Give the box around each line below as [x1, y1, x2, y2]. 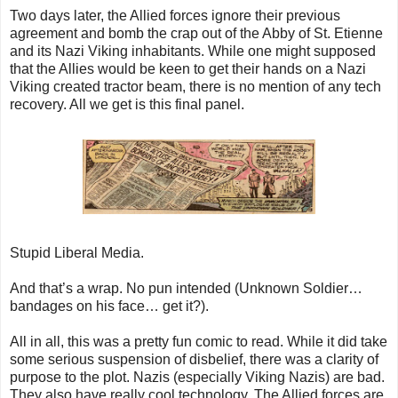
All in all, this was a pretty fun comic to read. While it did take [10, 334, 387, 350]
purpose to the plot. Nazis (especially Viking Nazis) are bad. [10, 370, 385, 386]
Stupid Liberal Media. [10, 245, 144, 261]
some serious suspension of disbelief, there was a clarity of [10, 352, 378, 368]
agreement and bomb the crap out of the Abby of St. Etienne [10, 26, 383, 42]
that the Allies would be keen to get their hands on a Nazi [10, 61, 366, 77]
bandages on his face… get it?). [10, 298, 209, 314]
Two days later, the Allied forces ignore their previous [10, 8, 340, 24]
